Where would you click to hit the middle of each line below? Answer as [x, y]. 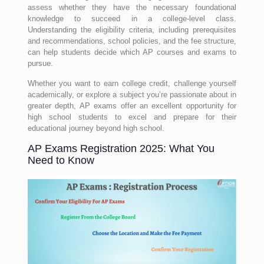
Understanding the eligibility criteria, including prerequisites [132, 30]
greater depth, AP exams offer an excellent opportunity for [132, 106]
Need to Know [61, 160]
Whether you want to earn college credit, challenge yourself [132, 83]
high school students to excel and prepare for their [132, 117]
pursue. [40, 63]
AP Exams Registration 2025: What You [121, 148]
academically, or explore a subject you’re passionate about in [132, 95]
